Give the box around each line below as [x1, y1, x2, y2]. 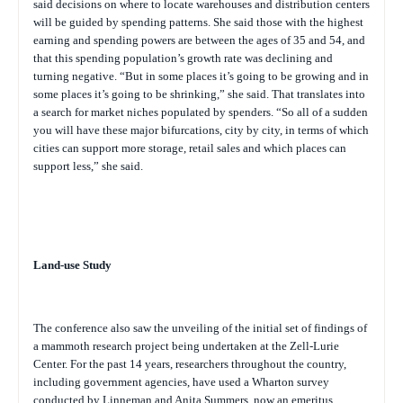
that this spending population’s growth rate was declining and [33, 51, 333, 65]
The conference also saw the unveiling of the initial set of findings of [33, 321, 367, 335]
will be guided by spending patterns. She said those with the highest [33, 15, 363, 29]
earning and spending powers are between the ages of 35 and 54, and [33, 33, 365, 47]
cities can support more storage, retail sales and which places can [33, 141, 346, 155]
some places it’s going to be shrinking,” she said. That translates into [33, 87, 365, 101]
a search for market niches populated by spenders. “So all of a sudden [33, 105, 368, 119]
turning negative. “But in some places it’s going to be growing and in [33, 69, 369, 83]
